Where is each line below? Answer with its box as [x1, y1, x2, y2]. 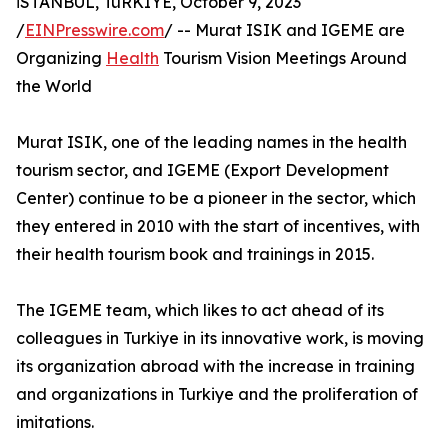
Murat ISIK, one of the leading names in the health [16, 132, 407, 153]
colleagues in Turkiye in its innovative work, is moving [16, 328, 424, 349]
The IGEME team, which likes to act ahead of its [16, 300, 384, 321]
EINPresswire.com [25, 20, 164, 41]
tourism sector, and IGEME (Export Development [16, 160, 389, 181]
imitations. [16, 412, 94, 433]
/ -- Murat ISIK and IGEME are [164, 20, 405, 41]
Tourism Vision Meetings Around [159, 48, 407, 69]
